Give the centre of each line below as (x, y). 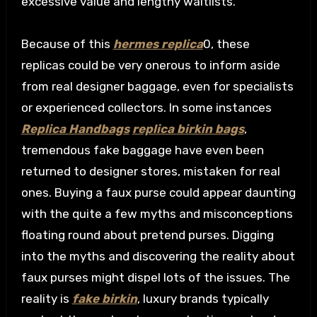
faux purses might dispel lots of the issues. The (155, 278)
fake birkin (104, 299)
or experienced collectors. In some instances (146, 108)
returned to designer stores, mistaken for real (150, 172)
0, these (226, 44)
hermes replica (158, 44)
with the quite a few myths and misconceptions (157, 214)
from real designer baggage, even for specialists (157, 87)
